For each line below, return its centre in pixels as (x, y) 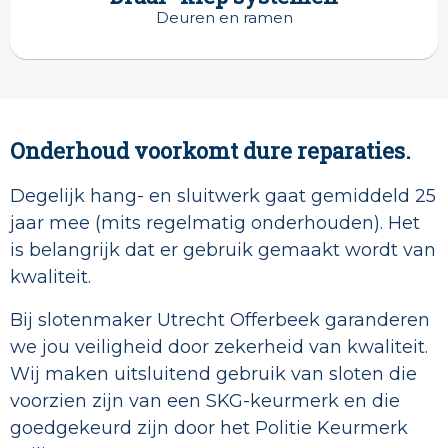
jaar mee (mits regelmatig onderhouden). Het (215, 223)
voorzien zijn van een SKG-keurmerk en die (205, 401)
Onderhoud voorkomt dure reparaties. (210, 151)
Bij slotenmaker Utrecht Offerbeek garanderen (220, 320)
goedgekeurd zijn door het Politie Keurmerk (209, 428)
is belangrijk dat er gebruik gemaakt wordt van (223, 250)
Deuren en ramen (224, 18)
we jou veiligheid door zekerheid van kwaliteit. (219, 347)
